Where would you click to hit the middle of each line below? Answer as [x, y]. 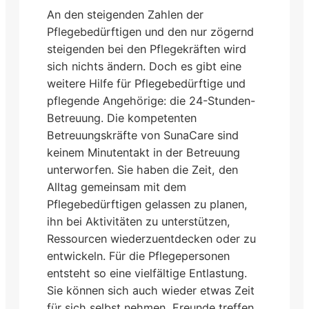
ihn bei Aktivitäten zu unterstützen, [139, 221]
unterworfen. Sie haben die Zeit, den [142, 169]
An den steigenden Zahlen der [125, 14]
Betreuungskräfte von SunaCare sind [143, 135]
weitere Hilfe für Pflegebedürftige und [146, 83]
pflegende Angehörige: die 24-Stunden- [151, 100]
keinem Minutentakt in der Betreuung [143, 152]
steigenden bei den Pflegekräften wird [147, 49]
